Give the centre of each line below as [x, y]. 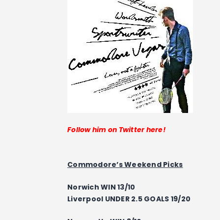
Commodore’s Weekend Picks [125, 164]
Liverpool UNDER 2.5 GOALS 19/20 [129, 199]
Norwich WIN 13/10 [101, 187]
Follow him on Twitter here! [117, 130]
